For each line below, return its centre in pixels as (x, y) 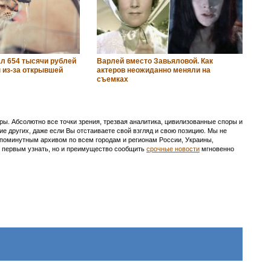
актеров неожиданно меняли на (153, 70)
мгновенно (217, 149)
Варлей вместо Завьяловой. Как (155, 61)
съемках (112, 79)
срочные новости (173, 149)
